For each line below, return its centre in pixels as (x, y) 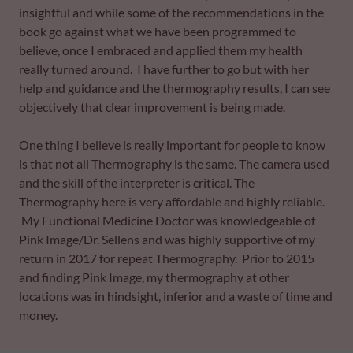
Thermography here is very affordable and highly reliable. (172, 201)
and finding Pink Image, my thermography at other (154, 277)
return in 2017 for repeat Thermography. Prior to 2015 (167, 258)
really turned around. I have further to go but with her (164, 69)
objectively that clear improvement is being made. (154, 107)
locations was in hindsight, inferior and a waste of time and (176, 296)
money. (39, 315)
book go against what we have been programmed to (158, 31)
